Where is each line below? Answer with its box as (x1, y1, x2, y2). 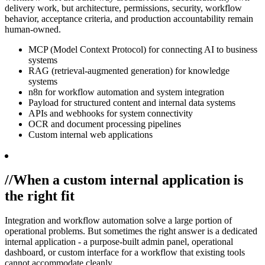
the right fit (5, 188, 75, 203)
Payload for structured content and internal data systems (28, 97, 235, 108)
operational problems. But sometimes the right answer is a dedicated (5, 226, 257, 237)
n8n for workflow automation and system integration (28, 86, 224, 97)
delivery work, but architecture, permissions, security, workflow (5, 2, 242, 13)
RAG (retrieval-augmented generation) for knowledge (28, 65, 230, 76)
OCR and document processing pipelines (28, 118, 181, 129)
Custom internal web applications (28, 129, 153, 140)
